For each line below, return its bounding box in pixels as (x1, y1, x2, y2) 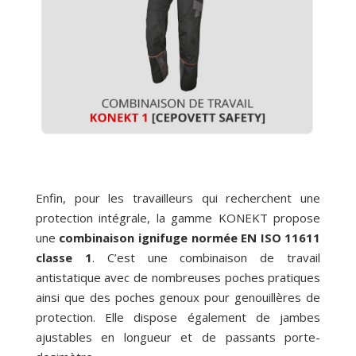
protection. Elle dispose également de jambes (35, 309, 321, 326)
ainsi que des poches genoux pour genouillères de (35, 289, 321, 306)
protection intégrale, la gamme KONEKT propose (35, 210, 321, 226)
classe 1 (35, 250, 92, 266)
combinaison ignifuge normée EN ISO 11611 (59, 230, 321, 246)
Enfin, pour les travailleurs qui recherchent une (35, 190, 321, 207)
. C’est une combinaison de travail (91, 250, 321, 266)
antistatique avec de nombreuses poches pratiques (35, 269, 321, 286)
